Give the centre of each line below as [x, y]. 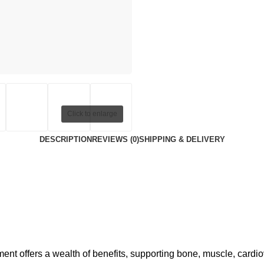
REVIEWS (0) [115, 140]
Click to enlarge [92, 114]
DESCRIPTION [65, 140]
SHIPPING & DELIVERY [182, 140]
